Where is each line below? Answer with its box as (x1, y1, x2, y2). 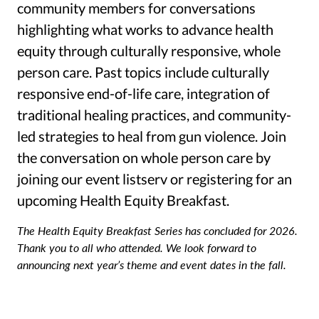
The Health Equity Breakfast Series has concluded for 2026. (17, 221, 298, 239)
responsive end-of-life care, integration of (17, 84, 270, 102)
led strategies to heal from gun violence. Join (17, 127, 286, 145)
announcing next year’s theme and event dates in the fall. (17, 256, 286, 273)
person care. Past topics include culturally (17, 63, 269, 80)
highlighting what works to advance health (17, 20, 273, 38)
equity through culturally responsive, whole (17, 41, 281, 59)
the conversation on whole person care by (17, 148, 271, 166)
